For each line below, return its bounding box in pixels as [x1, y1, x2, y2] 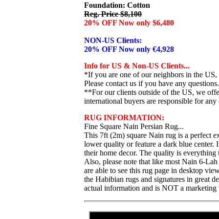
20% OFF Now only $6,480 [84, 19, 174, 27]
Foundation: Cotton [84, 1, 150, 9]
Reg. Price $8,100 [84, 10, 142, 18]
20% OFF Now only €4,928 [84, 45, 174, 53]
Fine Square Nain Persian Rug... [84, 122, 184, 131]
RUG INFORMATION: [84, 113, 164, 122]
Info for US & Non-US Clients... [84, 62, 190, 70]
